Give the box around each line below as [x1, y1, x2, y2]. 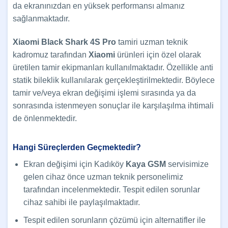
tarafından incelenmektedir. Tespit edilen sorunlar [23, 185, 200, 194]
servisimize [165, 159, 209, 168]
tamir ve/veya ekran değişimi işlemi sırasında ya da [13, 88, 196, 97]
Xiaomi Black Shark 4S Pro [13, 37, 116, 46]
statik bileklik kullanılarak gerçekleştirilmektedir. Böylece [13, 75, 215, 84]
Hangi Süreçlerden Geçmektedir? [13, 142, 141, 152]
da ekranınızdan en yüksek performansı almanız [13, 2, 185, 11]
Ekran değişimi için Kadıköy [23, 159, 126, 168]
